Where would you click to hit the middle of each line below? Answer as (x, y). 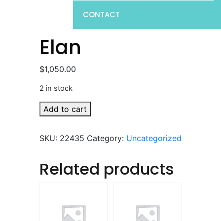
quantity (54, 119)
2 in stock (56, 88)
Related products (107, 169)
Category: (107, 138)
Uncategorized (154, 138)
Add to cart (65, 109)
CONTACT (101, 15)
